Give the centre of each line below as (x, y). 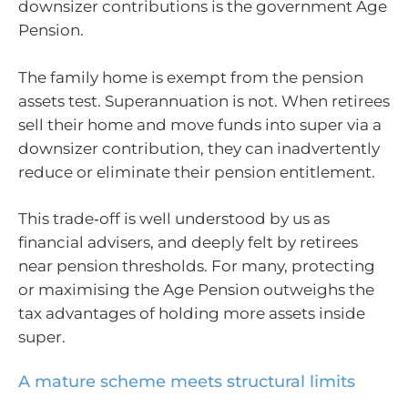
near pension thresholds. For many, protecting (197, 266)
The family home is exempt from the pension (191, 77)
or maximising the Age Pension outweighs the (196, 290)
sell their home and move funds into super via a (200, 124)
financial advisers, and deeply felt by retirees (188, 243)
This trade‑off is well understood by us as (174, 219)
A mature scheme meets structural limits (187, 381)
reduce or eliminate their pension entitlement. (197, 172)
